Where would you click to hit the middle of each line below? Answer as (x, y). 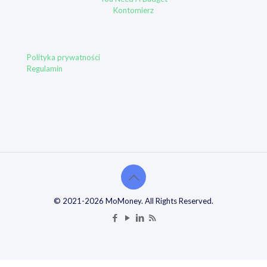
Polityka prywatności (63, 57)
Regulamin (45, 69)
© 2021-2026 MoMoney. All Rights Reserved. (133, 201)
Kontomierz (133, 10)
